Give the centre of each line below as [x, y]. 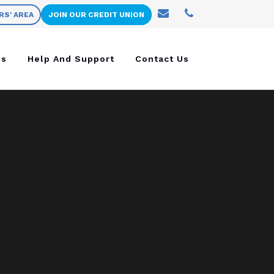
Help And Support [71, 59]
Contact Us [162, 59]
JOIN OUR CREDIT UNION [96, 15]
